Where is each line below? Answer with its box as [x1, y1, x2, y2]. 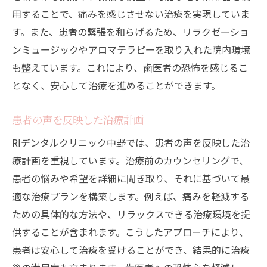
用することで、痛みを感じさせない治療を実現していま [12, 7, 250, 21]
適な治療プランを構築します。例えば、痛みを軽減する [12, 189, 249, 204]
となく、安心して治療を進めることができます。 [12, 78, 221, 93]
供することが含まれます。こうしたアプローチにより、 [12, 225, 249, 240]
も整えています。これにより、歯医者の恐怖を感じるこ [12, 60, 248, 75]
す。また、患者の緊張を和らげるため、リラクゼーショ [12, 24, 249, 39]
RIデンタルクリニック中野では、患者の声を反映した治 [12, 135, 250, 150]
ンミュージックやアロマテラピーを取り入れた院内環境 [12, 42, 250, 57]
